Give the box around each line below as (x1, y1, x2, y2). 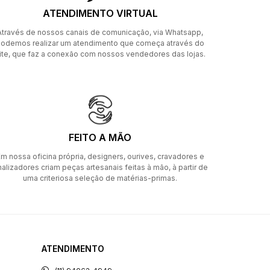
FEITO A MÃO (69, 131, 131, 143)
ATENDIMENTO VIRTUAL (42, 7, 158, 19)
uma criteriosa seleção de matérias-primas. (23, 174, 177, 183)
